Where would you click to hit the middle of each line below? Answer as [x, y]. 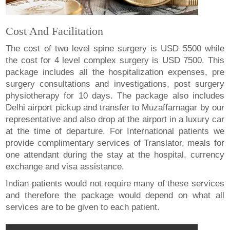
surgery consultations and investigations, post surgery [115, 84]
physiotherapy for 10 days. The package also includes [115, 95]
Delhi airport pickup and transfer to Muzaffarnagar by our [115, 107]
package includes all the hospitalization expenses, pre [115, 72]
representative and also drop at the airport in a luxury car [115, 119]
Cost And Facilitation [55, 31]
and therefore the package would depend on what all [115, 195]
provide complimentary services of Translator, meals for [115, 143]
